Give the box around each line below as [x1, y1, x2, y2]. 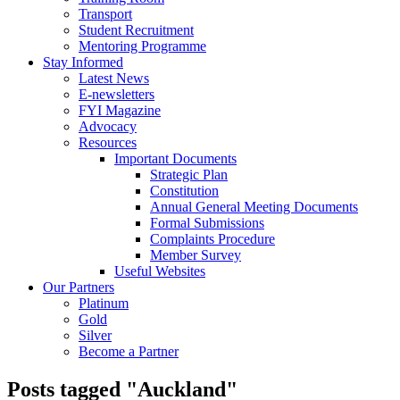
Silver [79, 327, 112, 343]
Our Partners [43, 279, 114, 295]
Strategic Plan [150, 166, 228, 182]
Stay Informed [43, 54, 123, 70]
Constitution [150, 182, 219, 198]
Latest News [79, 70, 149, 86]
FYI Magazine [79, 102, 161, 118]
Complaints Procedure [150, 230, 275, 246]
